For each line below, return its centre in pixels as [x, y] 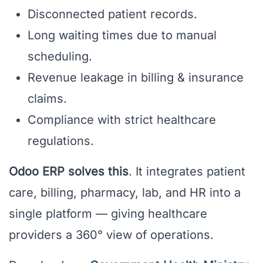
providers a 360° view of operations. [111, 235]
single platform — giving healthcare [108, 214]
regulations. [61, 141]
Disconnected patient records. [112, 14]
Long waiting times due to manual [122, 36]
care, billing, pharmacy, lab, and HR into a [125, 193]
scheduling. [60, 57]
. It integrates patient [187, 172]
